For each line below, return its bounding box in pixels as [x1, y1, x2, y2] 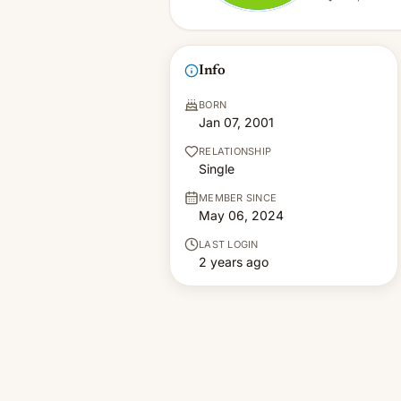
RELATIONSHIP [199, 145, 272, 158]
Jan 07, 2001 [199, 115, 274, 130]
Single [199, 161, 235, 176]
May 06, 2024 [199, 208, 284, 223]
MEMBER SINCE [199, 192, 277, 204]
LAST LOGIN [199, 238, 259, 251]
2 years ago [199, 254, 269, 269]
